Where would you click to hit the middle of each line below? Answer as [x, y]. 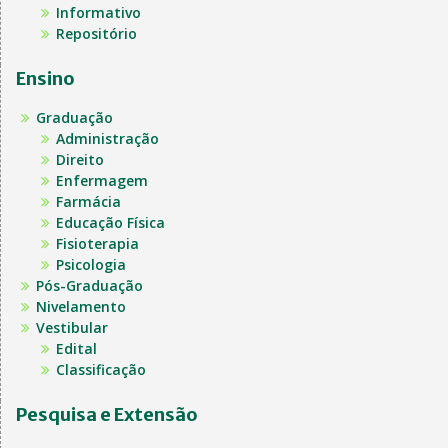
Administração [107, 138]
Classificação [101, 369]
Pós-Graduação [89, 285]
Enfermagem [102, 180]
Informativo [98, 12]
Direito [80, 159]
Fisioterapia [97, 243]
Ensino [45, 78]
